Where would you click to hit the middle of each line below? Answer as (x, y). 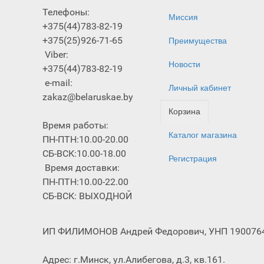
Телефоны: (66, 12)
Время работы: (75, 125)
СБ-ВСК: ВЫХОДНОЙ (87, 196)
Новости (184, 64)
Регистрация (193, 158)
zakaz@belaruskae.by (88, 97)
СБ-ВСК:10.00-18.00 (84, 153)
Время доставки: (81, 167)
